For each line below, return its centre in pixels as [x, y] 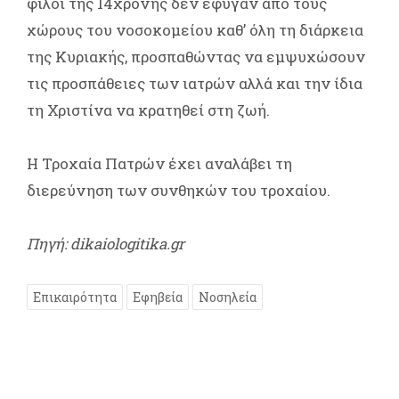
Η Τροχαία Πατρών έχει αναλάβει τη [159, 163]
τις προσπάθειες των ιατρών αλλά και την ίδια [195, 83]
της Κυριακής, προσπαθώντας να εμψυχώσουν [196, 56]
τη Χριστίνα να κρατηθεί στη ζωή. [148, 110]
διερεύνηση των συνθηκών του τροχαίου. [179, 190]
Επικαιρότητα [75, 297]
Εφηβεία [158, 297]
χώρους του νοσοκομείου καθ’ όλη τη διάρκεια [195, 29]
